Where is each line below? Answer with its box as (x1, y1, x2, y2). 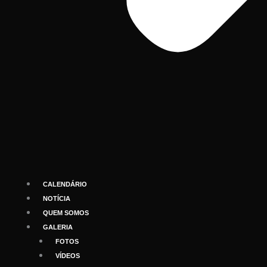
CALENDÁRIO (43, 181, 87, 188)
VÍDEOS (55, 252, 80, 259)
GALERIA (43, 223, 73, 231)
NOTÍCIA (43, 195, 70, 202)
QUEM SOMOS (43, 209, 89, 216)
